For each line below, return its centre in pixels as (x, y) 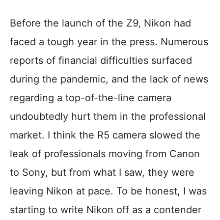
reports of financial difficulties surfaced (101, 61)
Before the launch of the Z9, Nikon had (100, 23)
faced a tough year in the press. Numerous (109, 42)
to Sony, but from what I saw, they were (102, 173)
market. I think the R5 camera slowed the (105, 135)
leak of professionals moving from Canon (105, 154)
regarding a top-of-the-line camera (91, 98)
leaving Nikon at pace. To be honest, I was (108, 191)
